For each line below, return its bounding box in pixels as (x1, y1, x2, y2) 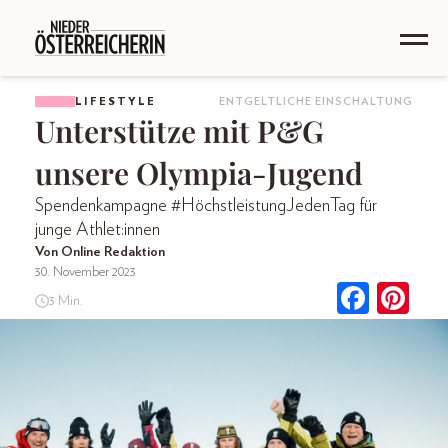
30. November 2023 (35, 265, 136, 279)
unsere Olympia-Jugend (35, 153, 363, 193)
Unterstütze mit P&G (35, 111, 324, 151)
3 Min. (48, 293, 83, 308)
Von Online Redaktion (35, 245, 165, 259)
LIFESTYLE (75, 95, 156, 107)
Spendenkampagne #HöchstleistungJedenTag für (35, 197, 377, 215)
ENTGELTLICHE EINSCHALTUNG (219, 96, 413, 107)
